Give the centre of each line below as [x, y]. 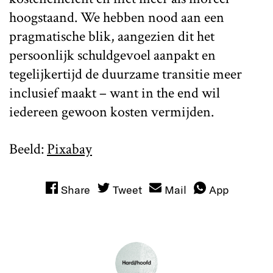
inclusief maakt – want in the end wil [115, 93]
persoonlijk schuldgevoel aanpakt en [112, 55]
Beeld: [28, 149]
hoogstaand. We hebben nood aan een [117, 17]
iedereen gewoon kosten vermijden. [112, 112]
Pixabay [69, 149]
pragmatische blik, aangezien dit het [112, 36]
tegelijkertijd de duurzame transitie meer [126, 74]
